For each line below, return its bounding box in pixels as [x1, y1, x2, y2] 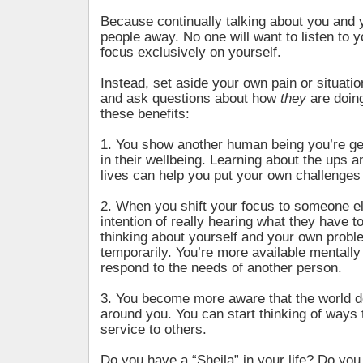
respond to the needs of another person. [100, 260, 342, 276]
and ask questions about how [100, 91, 280, 107]
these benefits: [100, 106, 190, 122]
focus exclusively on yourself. [100, 45, 281, 61]
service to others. [100, 322, 207, 338]
